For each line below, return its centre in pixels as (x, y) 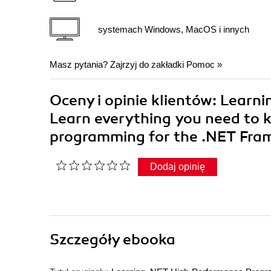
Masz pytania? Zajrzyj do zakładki (118, 65)
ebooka (149, 240)
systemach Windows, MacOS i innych (174, 29)
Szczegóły (86, 240)
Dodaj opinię (178, 167)
